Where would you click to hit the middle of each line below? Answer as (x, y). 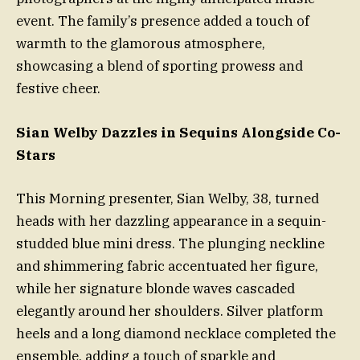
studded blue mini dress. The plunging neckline (170, 243)
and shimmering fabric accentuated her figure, (167, 266)
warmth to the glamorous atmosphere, (141, 44)
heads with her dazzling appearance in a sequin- (171, 221)
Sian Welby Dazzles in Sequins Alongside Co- (178, 132)
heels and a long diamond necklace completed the (176, 333)
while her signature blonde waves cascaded (155, 288)
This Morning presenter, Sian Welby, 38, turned (168, 198)
